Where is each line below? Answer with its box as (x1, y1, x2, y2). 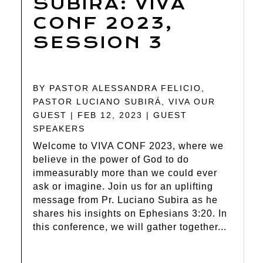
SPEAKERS (33, 124, 86, 134)
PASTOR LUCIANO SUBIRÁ (33, 97, 162, 107)
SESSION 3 (33, 33, 164, 53)
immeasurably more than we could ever (33, 168, 218, 178)
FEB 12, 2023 (77, 110, 143, 120)
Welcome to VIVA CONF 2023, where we (33, 141, 224, 151)
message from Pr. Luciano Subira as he (33, 195, 218, 205)
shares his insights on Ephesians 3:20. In (33, 208, 228, 219)
